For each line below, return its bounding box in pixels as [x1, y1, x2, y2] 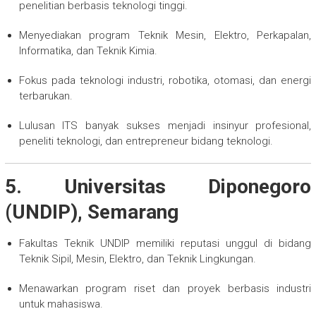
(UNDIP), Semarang [4, 200, 178, 224]
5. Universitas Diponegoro [4, 174, 312, 198]
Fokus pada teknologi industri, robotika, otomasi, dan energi [18, 73, 312, 87]
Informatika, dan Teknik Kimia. [18, 44, 157, 57]
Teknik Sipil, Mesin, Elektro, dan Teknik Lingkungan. [18, 252, 256, 265]
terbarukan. [18, 89, 73, 102]
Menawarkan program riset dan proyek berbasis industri [18, 281, 312, 295]
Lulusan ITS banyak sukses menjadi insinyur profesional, [18, 119, 312, 132]
